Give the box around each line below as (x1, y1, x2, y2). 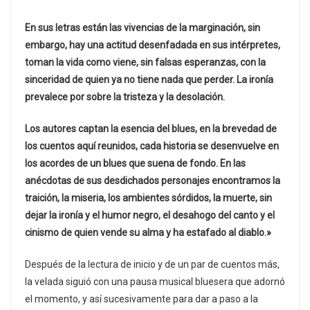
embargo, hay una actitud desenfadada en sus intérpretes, (25, 39, 280, 51)
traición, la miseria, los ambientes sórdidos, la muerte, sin (25, 192, 272, 204)
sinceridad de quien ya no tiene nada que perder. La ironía (25, 74, 273, 86)
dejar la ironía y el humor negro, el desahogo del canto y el (25, 210, 275, 221)
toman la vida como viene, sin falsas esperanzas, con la (25, 57, 266, 69)
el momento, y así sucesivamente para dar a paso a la (25, 293, 258, 305)
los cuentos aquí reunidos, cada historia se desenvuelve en (25, 140, 279, 152)
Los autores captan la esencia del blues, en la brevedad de (25, 123, 277, 135)
